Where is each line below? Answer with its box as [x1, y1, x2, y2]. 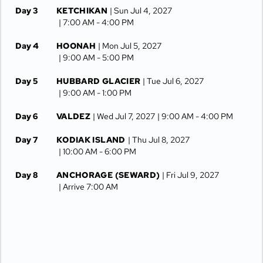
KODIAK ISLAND [56, 134, 126, 145]
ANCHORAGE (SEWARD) [56, 170, 160, 180]
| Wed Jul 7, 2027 [93, 111, 156, 122]
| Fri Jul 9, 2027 [162, 170, 220, 180]
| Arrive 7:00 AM [59, 181, 118, 192]
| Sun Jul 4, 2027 [110, 5, 173, 16]
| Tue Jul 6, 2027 [143, 76, 204, 86]
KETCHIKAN [56, 5, 108, 16]
